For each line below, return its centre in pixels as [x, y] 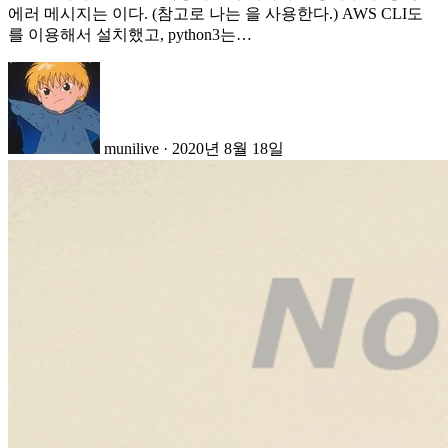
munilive [131, 149]
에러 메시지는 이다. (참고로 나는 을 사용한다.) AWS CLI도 [215, 14]
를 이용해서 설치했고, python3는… [130, 35]
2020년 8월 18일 [228, 149]
